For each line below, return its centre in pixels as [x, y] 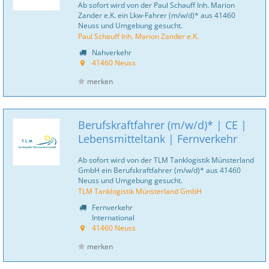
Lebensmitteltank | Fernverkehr [158, 139]
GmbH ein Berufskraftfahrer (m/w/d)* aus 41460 [159, 170]
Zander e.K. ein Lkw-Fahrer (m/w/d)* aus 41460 [157, 15]
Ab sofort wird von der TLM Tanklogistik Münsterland [166, 160]
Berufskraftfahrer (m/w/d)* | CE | [162, 125]
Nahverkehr [111, 52]
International [112, 217]
